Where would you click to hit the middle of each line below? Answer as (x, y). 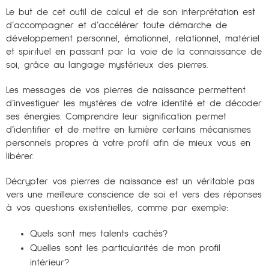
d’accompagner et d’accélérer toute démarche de (116, 25)
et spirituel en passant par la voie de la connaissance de (134, 51)
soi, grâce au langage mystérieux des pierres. (107, 65)
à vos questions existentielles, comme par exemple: (117, 207)
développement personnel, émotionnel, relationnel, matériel (133, 38)
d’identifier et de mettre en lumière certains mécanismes (128, 129)
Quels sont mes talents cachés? (99, 233)
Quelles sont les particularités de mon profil (125, 248)
